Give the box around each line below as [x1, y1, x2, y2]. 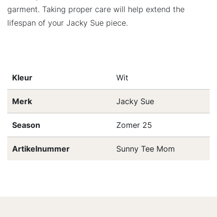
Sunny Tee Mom [116, 143, 175, 154]
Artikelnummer [12, 143, 70, 154]
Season [12, 120, 40, 130]
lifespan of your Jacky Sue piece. [7, 17, 128, 28]
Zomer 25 [116, 120, 152, 130]
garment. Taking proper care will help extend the [7, 4, 185, 14]
